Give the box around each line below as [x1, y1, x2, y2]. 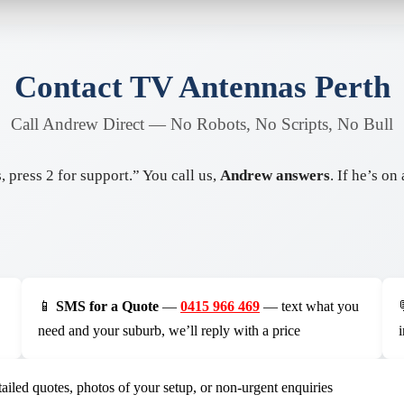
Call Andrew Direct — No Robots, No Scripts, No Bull [11, 114, 393, 133]
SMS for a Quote [56, 298, 159, 314]
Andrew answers [220, 166, 330, 184]
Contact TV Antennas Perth [14, 69, 390, 105]
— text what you [260, 298, 359, 314]
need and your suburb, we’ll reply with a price [38, 322, 300, 338]
